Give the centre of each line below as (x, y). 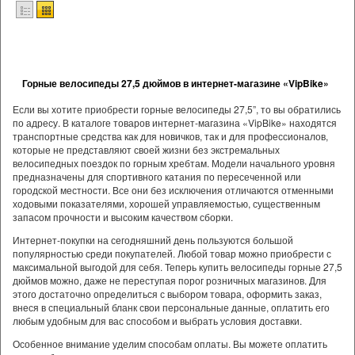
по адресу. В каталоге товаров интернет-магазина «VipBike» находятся (175, 122)
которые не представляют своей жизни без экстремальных (146, 149)
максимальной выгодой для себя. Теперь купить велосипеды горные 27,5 (177, 267)
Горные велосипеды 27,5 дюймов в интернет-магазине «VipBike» (176, 83)
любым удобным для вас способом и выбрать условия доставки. (157, 321)
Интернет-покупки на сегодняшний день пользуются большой (153, 240)
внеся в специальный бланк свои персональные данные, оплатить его (171, 307)
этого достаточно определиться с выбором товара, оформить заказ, (167, 294)
